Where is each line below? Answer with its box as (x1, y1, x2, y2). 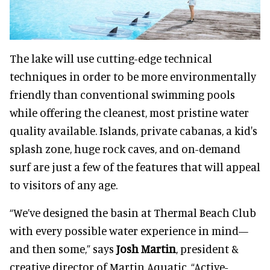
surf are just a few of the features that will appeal (10, 160, 260, 174)
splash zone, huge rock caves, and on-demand (10, 142, 240, 156)
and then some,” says (10, 242, 116, 256)
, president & (176, 242, 239, 256)
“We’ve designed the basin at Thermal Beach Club (10, 206, 256, 220)
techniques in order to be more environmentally (10, 69, 256, 84)
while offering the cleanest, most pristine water (10, 105, 249, 120)
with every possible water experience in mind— (10, 224, 248, 238)
